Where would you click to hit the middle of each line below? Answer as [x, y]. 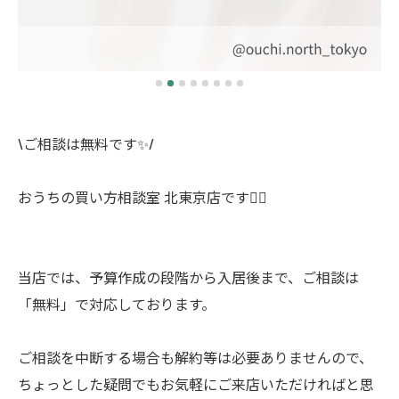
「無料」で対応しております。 [117, 304]
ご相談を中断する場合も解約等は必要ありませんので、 [195, 357]
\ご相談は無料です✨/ [86, 143]
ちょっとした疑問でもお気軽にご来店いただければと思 [196, 384]
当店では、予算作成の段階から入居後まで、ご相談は [188, 277]
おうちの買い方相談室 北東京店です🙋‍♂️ [142, 197]
